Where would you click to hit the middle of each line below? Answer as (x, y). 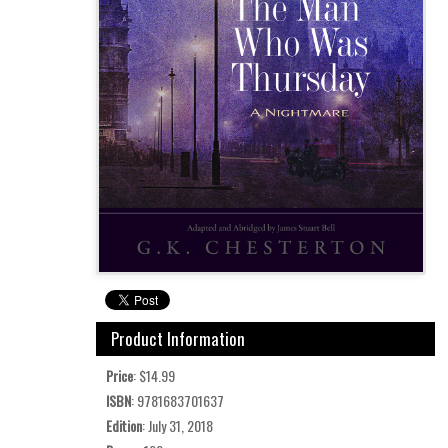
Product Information (178, 338)
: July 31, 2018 (177, 425)
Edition (124, 425)
